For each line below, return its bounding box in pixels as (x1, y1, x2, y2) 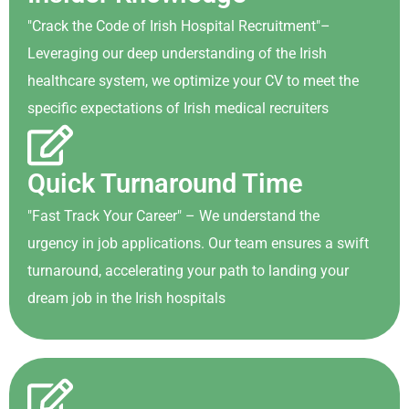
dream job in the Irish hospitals (27, 289, 225, 307)
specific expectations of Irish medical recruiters (27, 100, 329, 117)
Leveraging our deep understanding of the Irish (27, 45, 327, 62)
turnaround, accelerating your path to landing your (27, 262, 349, 279)
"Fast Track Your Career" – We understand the (27, 207, 320, 225)
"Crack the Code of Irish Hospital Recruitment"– (27, 17, 330, 35)
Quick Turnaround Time (27, 168, 303, 199)
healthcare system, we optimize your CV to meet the (27, 72, 359, 89)
